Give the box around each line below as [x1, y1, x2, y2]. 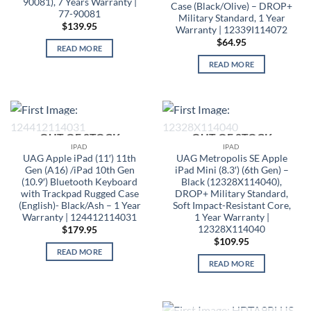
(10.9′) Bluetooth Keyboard [22, 176, 137, 187]
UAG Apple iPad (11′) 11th [23, 152, 136, 164]
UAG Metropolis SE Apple [176, 152, 287, 164]
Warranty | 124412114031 [22, 211, 137, 223]
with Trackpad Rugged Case [20, 187, 139, 199]
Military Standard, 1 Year [178, 12, 285, 24]
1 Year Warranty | [194, 211, 269, 223]
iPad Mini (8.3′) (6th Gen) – [174, 164, 289, 176]
